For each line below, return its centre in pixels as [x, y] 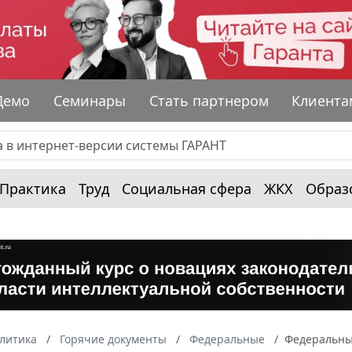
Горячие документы [113, 339]
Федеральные [227, 339]
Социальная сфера [187, 188]
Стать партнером [209, 100]
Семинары [90, 100]
